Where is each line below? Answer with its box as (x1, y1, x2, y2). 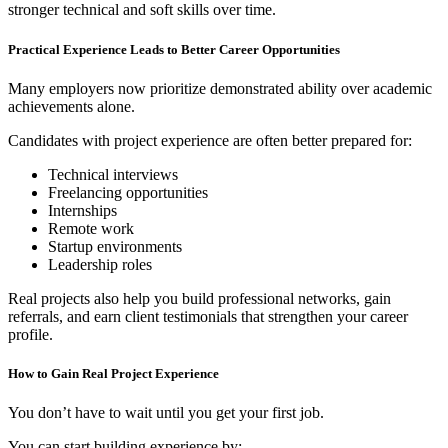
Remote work (48, 219, 134, 237)
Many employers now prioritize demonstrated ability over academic (8, 79, 432, 97)
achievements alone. (8, 97, 135, 115)
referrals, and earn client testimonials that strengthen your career (8, 307, 408, 325)
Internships (48, 201, 117, 219)
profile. (8, 325, 53, 343)
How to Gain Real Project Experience (8, 365, 219, 381)
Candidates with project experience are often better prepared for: (8, 131, 412, 149)
